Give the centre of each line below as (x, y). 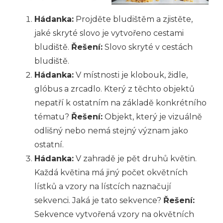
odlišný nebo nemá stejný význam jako (111, 131)
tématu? (53, 117)
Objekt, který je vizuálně (152, 117)
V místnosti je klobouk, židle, (131, 75)
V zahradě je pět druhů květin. (135, 159)
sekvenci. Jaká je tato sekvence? (99, 201)
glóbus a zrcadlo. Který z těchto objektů (114, 89)
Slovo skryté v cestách (148, 47)
